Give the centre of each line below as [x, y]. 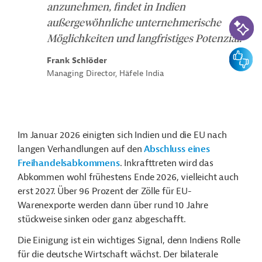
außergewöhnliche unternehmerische [134, 23]
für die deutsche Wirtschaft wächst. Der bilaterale [118, 255]
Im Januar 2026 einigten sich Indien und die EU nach [122, 135]
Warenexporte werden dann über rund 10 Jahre [113, 206]
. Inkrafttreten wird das [166, 163]
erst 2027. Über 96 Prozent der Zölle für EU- [105, 192]
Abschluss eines [177, 149]
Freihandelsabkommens [69, 163]
